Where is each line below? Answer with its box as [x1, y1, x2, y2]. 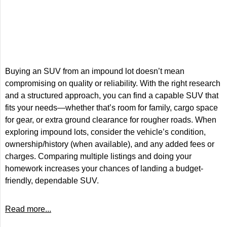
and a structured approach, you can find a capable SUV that [5, 91, 218, 100]
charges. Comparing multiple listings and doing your [5, 152, 192, 161]
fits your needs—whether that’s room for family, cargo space [5, 103, 218, 112]
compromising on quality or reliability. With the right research [5, 79, 220, 88]
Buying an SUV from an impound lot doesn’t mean [5, 67, 184, 75]
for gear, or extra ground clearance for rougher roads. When [5, 116, 216, 124]
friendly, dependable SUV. [5, 176, 99, 185]
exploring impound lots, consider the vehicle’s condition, [5, 128, 206, 136]
